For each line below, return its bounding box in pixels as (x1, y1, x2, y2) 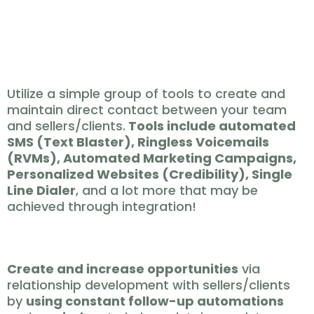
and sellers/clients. (7, 117, 125, 135)
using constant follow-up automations (26, 292, 284, 310)
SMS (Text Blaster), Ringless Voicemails (7, 133, 269, 151)
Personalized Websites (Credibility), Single (7, 165, 292, 183)
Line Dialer (7, 182, 76, 199)
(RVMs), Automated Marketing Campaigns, (7, 149, 296, 167)
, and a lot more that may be (76, 182, 258, 199)
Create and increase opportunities (7, 260, 238, 278)
